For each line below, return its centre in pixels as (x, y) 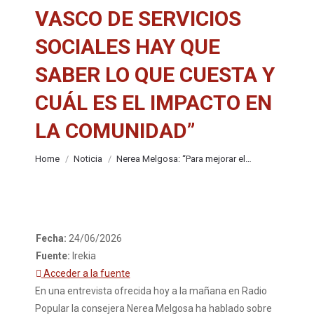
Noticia (88, 159)
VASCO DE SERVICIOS (138, 19)
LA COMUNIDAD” (115, 131)
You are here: (64, 153)
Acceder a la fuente (86, 273)
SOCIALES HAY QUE (128, 47)
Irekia (84, 256)
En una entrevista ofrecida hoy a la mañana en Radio (151, 291)
